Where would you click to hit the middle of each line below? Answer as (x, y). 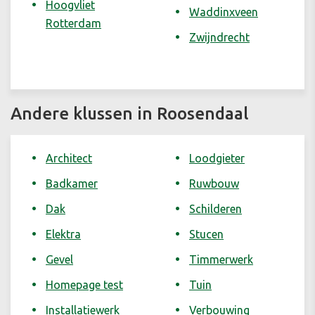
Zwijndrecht (219, 38)
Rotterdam (73, 24)
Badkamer (72, 184)
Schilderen (216, 209)
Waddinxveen (224, 12)
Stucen (206, 234)
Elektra (63, 234)
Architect (69, 159)
